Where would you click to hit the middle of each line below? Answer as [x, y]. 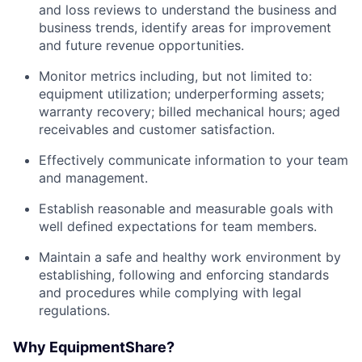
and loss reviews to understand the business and [188, 10]
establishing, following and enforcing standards [184, 275]
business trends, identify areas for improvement [185, 28]
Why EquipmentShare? [94, 347]
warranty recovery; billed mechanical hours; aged [189, 112]
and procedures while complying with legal [170, 293]
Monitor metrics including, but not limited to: [175, 76]
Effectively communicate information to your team [194, 160]
